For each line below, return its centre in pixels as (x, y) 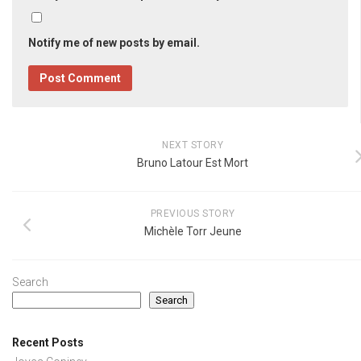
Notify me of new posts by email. (114, 43)
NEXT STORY (193, 145)
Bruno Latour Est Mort (193, 163)
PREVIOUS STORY (193, 214)
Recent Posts (48, 343)
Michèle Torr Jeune (193, 232)
